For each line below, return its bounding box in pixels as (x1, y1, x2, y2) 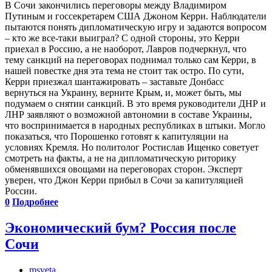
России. (5, 185, 37, 196)
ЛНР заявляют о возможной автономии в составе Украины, (5, 109, 252, 120)
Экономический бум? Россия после (5, 219, 236, 236)
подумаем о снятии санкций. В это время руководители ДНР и (5, 98, 266, 109)
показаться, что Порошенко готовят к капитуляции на (5, 131, 228, 141)
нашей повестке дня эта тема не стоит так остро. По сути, (5, 65, 244, 76)
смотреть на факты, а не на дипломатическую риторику (5, 152, 236, 163)
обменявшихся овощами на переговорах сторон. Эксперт (5, 163, 242, 174)
